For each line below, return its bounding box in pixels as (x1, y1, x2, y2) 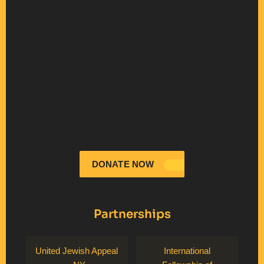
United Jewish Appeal (35, 246, 118, 256)
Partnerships (93, 207, 171, 222)
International (164, 246, 211, 256)
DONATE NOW (91, 159, 154, 169)
